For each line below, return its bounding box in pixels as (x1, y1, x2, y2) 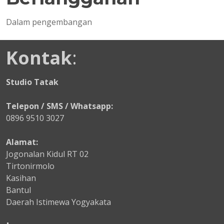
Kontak (6, 45, 72, 70)
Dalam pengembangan (6, 16, 92, 28)
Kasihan (6, 172, 36, 184)
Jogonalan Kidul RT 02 (6, 148, 88, 160)
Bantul (6, 184, 31, 196)
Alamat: (6, 136, 38, 148)
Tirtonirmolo (6, 160, 54, 172)
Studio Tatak (6, 76, 58, 88)
